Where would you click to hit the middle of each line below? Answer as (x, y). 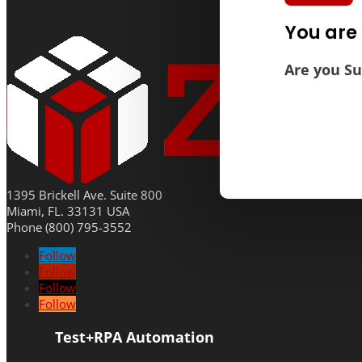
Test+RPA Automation (135, 336)
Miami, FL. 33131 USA (68, 210)
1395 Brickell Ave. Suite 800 (84, 194)
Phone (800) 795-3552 (69, 227)
